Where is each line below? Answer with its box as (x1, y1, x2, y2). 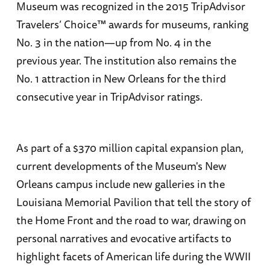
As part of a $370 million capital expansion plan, (16, 139, 243, 157)
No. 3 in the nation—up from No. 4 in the (16, 33, 211, 51)
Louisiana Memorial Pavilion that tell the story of (16, 193, 251, 211)
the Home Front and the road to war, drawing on (16, 212, 246, 229)
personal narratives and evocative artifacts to (16, 230, 231, 247)
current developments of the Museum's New (16, 157, 227, 175)
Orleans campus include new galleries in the (16, 175, 225, 193)
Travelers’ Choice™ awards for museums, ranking (16, 15, 248, 33)
